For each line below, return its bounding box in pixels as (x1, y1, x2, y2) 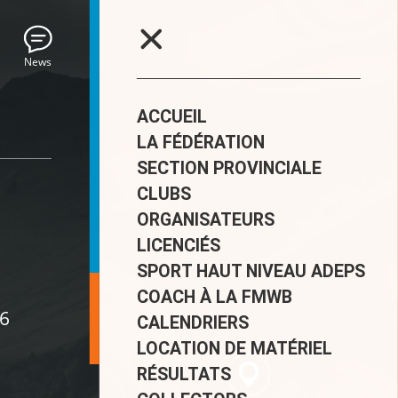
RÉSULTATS (136, 364, 231, 385)
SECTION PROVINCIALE (136, 158, 322, 179)
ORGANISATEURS (136, 210, 275, 230)
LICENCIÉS (136, 235, 220, 256)
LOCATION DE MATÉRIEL (136, 338, 332, 359)
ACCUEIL (136, 107, 207, 127)
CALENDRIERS (136, 313, 249, 333)
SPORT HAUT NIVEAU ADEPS (136, 261, 365, 282)
